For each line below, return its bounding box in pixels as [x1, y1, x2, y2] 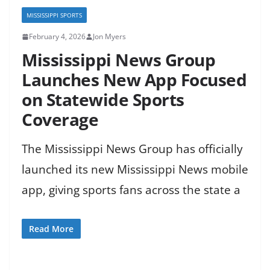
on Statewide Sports [22, 88, 184, 111]
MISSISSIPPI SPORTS [27, 11, 82, 20]
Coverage [22, 108, 98, 131]
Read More [29, 222, 74, 234]
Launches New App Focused [22, 68, 246, 92]
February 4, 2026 [29, 31, 86, 42]
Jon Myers [93, 31, 126, 42]
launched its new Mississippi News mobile [22, 162, 248, 178]
